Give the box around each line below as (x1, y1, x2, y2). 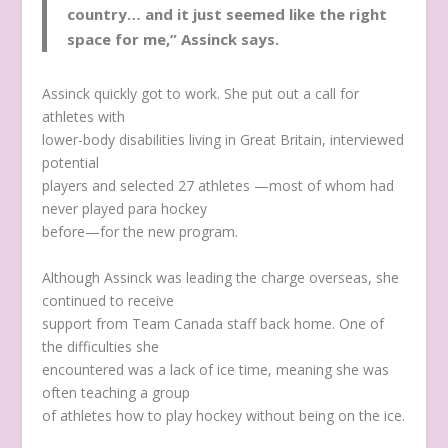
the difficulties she (42, 336, 160, 356)
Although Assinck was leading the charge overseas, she (42, 267, 400, 287)
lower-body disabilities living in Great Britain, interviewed (42, 130, 405, 150)
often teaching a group (42, 382, 191, 402)
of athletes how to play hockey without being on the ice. (42, 405, 406, 425)
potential (42, 153, 100, 173)
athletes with (42, 107, 126, 127)
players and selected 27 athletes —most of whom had (42, 176, 395, 196)
